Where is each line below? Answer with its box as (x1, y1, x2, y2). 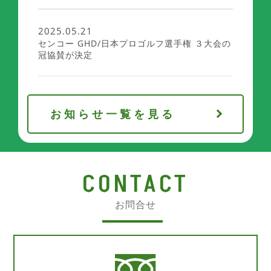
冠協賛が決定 (38, 48, 93, 60)
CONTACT (82, 167, 189, 201)
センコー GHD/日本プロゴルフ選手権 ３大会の (38, 37, 231, 49)
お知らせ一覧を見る (50, 106, 175, 121)
